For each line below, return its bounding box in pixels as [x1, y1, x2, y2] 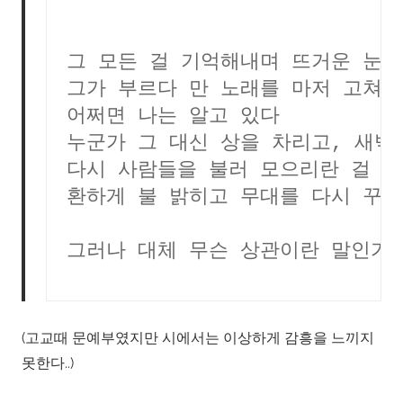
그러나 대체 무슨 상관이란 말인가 [67, 240, 390, 264]
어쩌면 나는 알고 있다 [67, 105, 280, 129]
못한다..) [22, 354, 74, 372]
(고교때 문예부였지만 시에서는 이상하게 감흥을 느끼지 [22, 329, 374, 347]
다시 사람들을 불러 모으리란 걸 [67, 159, 371, 183]
